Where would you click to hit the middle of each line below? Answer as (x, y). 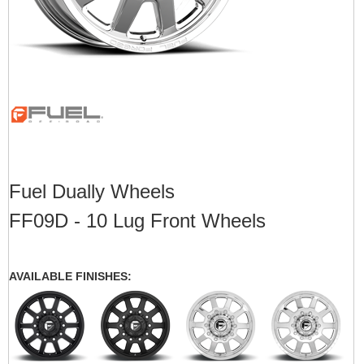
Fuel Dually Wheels (92, 191)
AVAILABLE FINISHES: (70, 276)
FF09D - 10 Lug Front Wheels (137, 221)
